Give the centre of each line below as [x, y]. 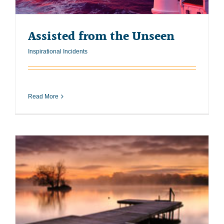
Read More [43, 96]
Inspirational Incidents [58, 51]
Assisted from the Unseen [101, 36]
